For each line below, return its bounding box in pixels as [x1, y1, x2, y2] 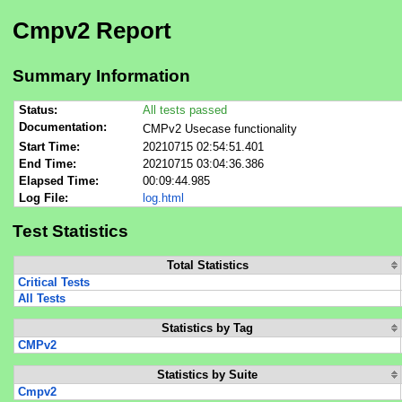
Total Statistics [166, 258, 249, 273]
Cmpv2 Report [13, 18, 171, 43]
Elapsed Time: [19, 174, 100, 188]
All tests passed [143, 103, 228, 118]
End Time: [19, 157, 77, 171]
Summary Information [13, 66, 190, 86]
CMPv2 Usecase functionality [143, 121, 298, 135]
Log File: [19, 191, 69, 205]
